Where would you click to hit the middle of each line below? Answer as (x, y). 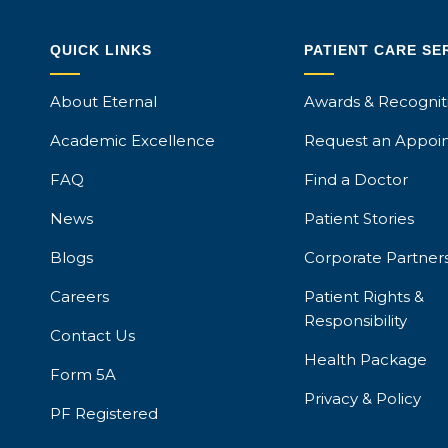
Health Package (365, 360)
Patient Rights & (363, 297)
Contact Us (93, 336)
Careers (80, 297)
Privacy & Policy (362, 399)
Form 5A (83, 375)
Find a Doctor (355, 180)
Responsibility (355, 321)
